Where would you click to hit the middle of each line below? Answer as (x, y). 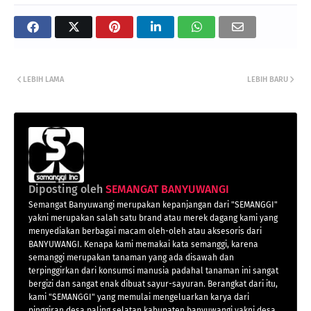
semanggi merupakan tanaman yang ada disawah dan (131, 258)
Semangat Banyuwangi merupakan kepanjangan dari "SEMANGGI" (153, 205)
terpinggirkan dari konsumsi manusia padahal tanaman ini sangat (153, 271)
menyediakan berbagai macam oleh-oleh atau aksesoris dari (145, 232)
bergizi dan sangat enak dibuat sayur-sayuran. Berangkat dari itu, (153, 284)
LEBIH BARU (268, 80)
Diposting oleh (66, 190)
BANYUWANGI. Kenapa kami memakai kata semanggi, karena (143, 245)
